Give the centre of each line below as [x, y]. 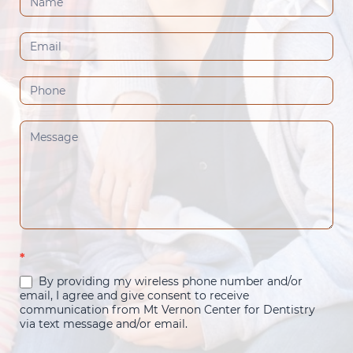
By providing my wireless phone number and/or [169, 281]
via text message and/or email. [104, 323]
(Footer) [44, 34]
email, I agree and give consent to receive [134, 295]
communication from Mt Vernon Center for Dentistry [167, 309]
